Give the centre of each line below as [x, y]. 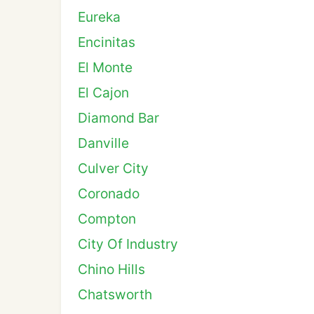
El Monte [105, 67]
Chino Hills [111, 269]
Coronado [109, 193]
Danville [103, 143]
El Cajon [103, 93]
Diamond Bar [118, 118]
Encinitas [107, 42]
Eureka [99, 17]
